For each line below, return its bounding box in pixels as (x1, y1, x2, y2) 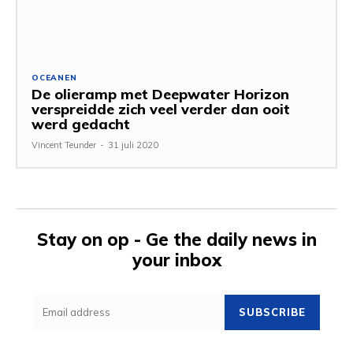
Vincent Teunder (32, 139, 96, 150)
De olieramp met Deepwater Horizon (32, 84, 289, 103)
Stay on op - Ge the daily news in (36, 228, 317, 251)
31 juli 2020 (108, 139, 158, 150)
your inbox (132, 248, 221, 271)
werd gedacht (32, 114, 130, 133)
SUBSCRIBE (239, 305, 306, 318)
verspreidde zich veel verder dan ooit (32, 99, 290, 118)
